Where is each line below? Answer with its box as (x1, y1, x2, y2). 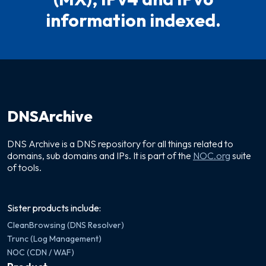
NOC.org (193, 149, 230, 161)
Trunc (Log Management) (7, 233, 102, 244)
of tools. (7, 161, 42, 173)
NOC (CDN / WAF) (7, 246, 74, 258)
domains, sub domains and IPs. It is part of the (7, 149, 193, 161)
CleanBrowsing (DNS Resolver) (7, 219, 124, 230)
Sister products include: (7, 201, 101, 214)
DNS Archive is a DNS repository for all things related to (7, 137, 233, 150)
